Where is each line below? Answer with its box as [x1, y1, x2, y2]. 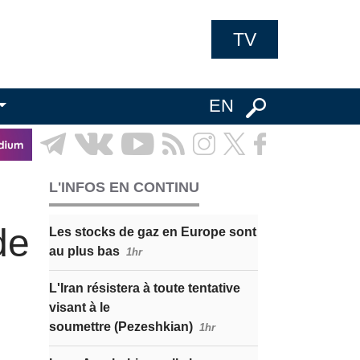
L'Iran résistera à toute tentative [49, 281, 240, 295]
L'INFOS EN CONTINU [49, 179, 199, 195]
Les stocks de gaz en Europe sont [49, 225, 256, 239]
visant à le [49, 301, 110, 314]
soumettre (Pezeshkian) [49, 320, 193, 333]
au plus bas [49, 244, 120, 258]
